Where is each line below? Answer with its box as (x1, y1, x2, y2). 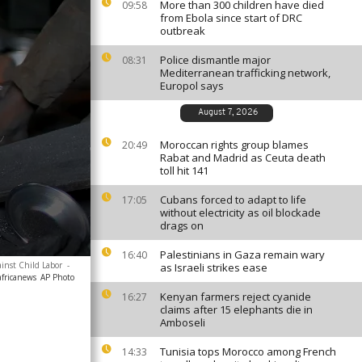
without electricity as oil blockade (160, 205, 321, 220)
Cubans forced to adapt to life (160, 192, 306, 207)
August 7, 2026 (197, 108, 258, 117)
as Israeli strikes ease (160, 260, 267, 275)
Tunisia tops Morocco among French (160, 344, 336, 359)
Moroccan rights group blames (160, 137, 309, 152)
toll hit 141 (160, 163, 208, 178)
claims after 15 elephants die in (160, 302, 313, 317)
